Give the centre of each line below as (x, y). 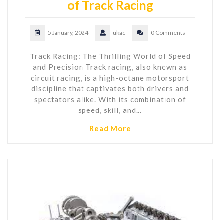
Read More (110, 128)
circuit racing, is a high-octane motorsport (110, 78)
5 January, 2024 (68, 33)
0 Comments (168, 33)
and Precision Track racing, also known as (110, 67)
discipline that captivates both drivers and (110, 88)
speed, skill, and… (110, 110)
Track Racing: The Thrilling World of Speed (110, 56)
